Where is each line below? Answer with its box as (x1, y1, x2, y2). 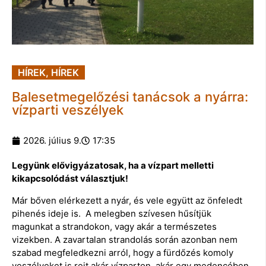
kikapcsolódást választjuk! (12, 172, 128, 184)
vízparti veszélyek (12, 102, 123, 118)
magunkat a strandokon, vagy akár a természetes (12, 220, 217, 232)
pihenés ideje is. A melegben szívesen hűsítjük (12, 207, 211, 219)
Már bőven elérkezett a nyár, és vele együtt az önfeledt (12, 194, 242, 206)
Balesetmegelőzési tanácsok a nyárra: (12, 88, 248, 104)
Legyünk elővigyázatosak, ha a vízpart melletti (12, 159, 214, 171)
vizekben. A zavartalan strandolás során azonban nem (12, 233, 237, 245)
